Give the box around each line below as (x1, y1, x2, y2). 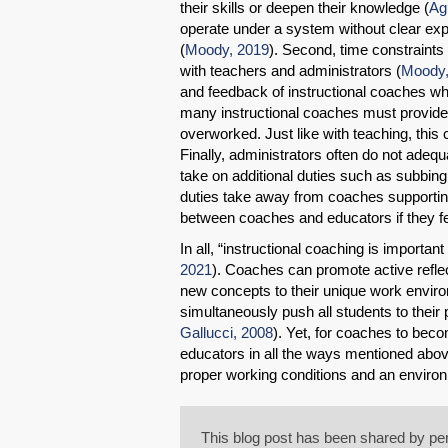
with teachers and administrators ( (180, 62, 401, 80)
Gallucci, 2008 (180, 324, 273, 342)
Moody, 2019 (185, 41, 269, 59)
